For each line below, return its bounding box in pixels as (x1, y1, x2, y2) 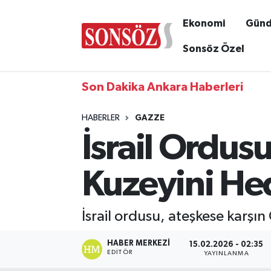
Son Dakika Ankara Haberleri (81, 81, 243, 93)
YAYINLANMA (203, 250, 249, 257)
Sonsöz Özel (182, 43, 244, 54)
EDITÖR (107, 249, 132, 255)
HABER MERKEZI (107, 239, 171, 247)
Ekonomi (182, 18, 225, 28)
